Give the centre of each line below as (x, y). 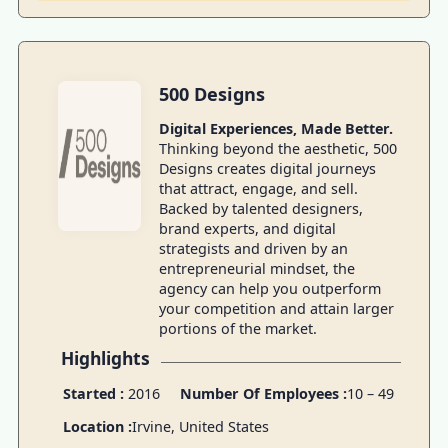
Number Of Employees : (263, 393)
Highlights (105, 357)
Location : (97, 426)
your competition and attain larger (276, 309)
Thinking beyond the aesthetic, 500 (277, 149)
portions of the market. (237, 329)
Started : (93, 393)
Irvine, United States (200, 426)
